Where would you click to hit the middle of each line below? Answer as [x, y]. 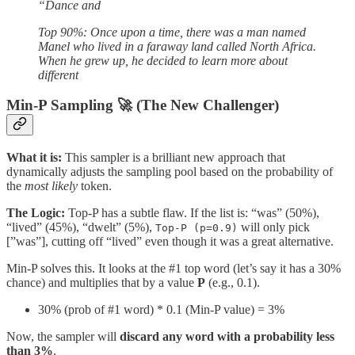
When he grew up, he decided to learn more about [163, 60]
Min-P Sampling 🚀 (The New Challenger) [143, 105]
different [58, 74]
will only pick [274, 227]
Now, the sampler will [63, 337]
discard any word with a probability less [227, 337]
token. [95, 186]
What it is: [34, 158]
